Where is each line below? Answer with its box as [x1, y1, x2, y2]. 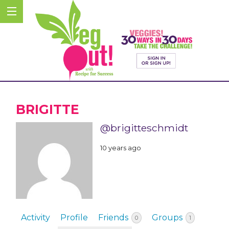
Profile [60, 213, 88, 223]
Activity [21, 213, 50, 223]
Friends [98, 213, 130, 223]
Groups [152, 213, 185, 223]
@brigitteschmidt [100, 122, 188, 134]
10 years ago [100, 143, 141, 152]
